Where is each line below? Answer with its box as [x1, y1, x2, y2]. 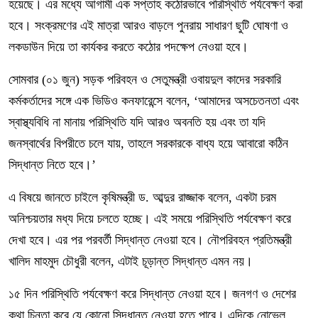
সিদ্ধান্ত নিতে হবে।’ [9, 158, 96, 172]
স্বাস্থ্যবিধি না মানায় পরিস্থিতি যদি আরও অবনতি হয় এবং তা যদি [9, 115, 265, 129]
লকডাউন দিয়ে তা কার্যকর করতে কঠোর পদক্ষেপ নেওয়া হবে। [9, 40, 248, 54]
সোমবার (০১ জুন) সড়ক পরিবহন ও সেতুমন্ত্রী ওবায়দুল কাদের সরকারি [9, 72, 281, 87]
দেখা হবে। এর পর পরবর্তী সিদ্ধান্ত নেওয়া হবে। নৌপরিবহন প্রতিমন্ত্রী [9, 233, 292, 247]
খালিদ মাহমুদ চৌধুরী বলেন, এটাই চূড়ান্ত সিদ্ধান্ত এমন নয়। [9, 254, 253, 268]
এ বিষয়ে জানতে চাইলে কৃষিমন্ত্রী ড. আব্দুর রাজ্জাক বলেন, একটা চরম [9, 190, 276, 204]
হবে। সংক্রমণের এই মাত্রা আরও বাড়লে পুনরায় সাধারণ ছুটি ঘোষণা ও [9, 18, 288, 33]
